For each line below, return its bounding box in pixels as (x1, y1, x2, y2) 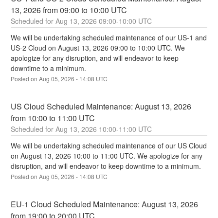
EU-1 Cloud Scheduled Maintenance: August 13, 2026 (11, 199, 199, 210)
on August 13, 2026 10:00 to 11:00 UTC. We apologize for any (11, 151, 203, 161)
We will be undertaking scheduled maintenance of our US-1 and (11, 33, 207, 43)
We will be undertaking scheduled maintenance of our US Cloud (11, 141, 207, 151)
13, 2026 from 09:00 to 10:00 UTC (11, 4, 127, 16)
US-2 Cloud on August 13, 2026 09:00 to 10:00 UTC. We (11, 43, 185, 53)
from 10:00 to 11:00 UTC (11, 112, 95, 124)
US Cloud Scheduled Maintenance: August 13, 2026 (11, 101, 192, 112)
